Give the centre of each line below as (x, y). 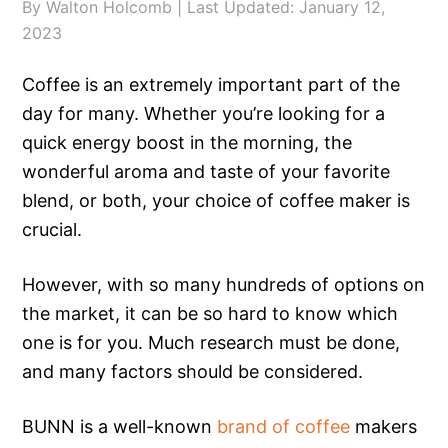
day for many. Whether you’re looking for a (204, 113)
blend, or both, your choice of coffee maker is (216, 200)
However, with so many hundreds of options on (224, 284)
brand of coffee (284, 426)
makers (384, 426)
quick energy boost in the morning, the (187, 142)
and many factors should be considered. (193, 371)
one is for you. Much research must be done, (211, 342)
